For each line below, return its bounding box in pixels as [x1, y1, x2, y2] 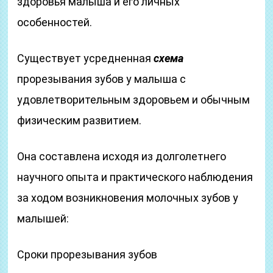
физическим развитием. [17, 114, 142, 127]
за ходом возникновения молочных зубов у [17, 191, 239, 204]
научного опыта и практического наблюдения [17, 171, 253, 183]
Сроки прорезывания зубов [17, 248, 158, 261]
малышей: [17, 212, 69, 225]
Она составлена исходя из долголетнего [17, 150, 227, 163]
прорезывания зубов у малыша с [17, 73, 186, 85]
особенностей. [17, 16, 93, 29]
